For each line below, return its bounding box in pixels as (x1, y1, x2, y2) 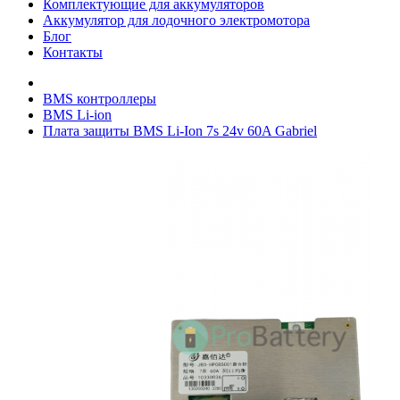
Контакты (43, 45, 103, 60)
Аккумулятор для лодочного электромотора (43, 12, 310, 28)
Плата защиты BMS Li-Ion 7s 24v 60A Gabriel (43, 123, 317, 138)
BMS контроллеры (43, 91, 156, 106)
